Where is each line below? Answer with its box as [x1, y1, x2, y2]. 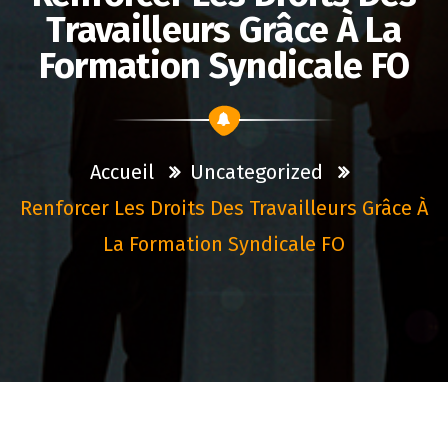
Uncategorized [189, 160, 323, 184]
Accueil [89, 160, 154, 184]
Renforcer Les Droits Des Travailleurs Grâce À [20, 196, 428, 220]
